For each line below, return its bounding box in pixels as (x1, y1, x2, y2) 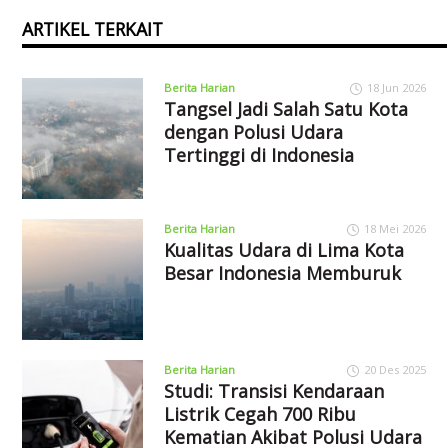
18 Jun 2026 (366, 80, 426, 96)
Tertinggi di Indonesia (163, 143, 354, 168)
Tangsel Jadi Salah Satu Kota (163, 97, 408, 122)
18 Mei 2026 (363, 221, 426, 237)
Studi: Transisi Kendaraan (163, 379, 384, 404)
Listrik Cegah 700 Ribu (163, 402, 356, 427)
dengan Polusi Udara (163, 120, 343, 145)
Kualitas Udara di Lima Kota (163, 238, 404, 263)
